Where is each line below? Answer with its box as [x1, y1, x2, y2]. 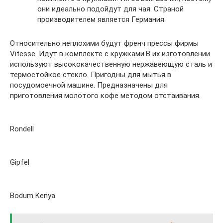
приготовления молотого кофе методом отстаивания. [10, 91, 201, 101]
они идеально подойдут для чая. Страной [37, 4, 184, 14]
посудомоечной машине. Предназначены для [10, 81, 168, 90]
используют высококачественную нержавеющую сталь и [10, 60, 212, 69]
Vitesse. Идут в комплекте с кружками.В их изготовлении [10, 49, 210, 59]
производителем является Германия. [37, 15, 166, 24]
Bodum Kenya [10, 191, 55, 201]
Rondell [10, 124, 34, 134]
